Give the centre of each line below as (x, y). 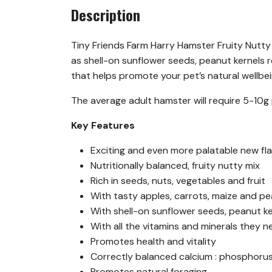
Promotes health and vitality (153, 242)
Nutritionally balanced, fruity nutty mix (175, 166)
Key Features (103, 126)
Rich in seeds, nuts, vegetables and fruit (178, 181)
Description (106, 15)
